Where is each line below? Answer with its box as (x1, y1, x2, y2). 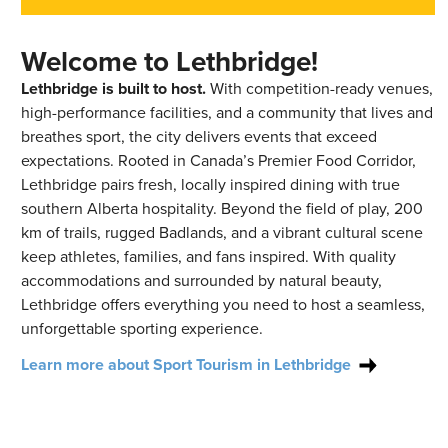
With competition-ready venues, (206, 77, 434, 101)
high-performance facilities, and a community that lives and (21, 101, 434, 125)
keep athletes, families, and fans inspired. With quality (21, 245, 397, 269)
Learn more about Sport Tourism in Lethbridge (21, 353, 352, 377)
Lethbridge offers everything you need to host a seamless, (21, 293, 426, 317)
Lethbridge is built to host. (21, 77, 207, 101)
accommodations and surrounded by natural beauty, (21, 269, 383, 293)
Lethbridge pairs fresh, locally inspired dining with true (21, 173, 401, 197)
